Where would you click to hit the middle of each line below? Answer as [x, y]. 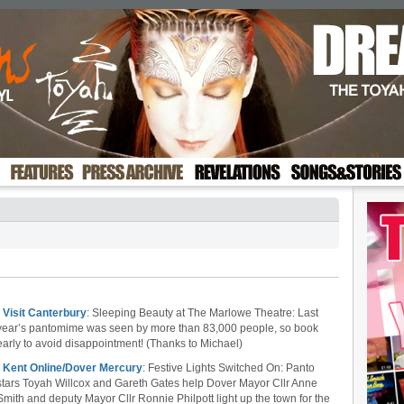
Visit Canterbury [45, 313]
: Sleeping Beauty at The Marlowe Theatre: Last [202, 313]
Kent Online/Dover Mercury [73, 368]
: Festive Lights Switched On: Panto [229, 368]
